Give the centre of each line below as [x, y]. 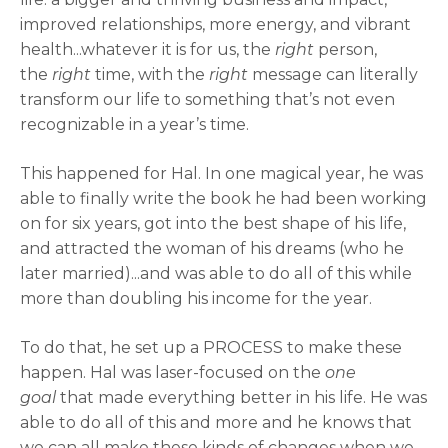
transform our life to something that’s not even [207, 99]
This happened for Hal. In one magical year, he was [221, 173]
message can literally [333, 74]
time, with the [150, 74]
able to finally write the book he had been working [223, 198]
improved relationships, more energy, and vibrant [215, 24]
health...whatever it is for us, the [147, 49]
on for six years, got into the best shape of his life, [213, 223]
